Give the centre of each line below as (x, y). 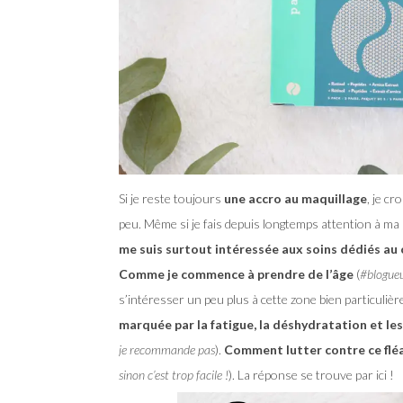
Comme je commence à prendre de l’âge (236, 273)
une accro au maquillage (294, 198)
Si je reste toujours (170, 198)
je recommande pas (167, 349)
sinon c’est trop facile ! (174, 374)
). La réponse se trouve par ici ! (311, 374)
